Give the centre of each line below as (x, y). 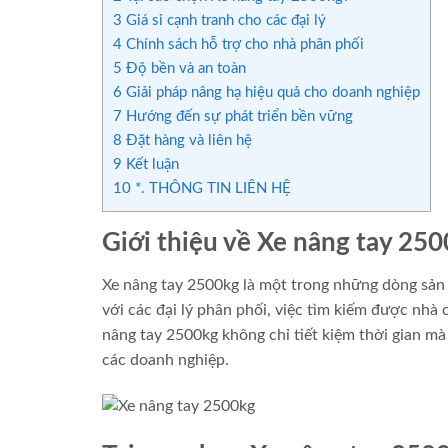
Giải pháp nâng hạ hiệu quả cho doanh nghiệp (271, 93)
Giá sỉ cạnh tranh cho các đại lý (224, 21)
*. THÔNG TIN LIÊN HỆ (211, 189)
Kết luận (150, 165)
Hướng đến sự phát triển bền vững (237, 117)
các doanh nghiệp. (165, 360)
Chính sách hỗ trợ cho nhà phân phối (243, 45)
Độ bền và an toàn (184, 69)
